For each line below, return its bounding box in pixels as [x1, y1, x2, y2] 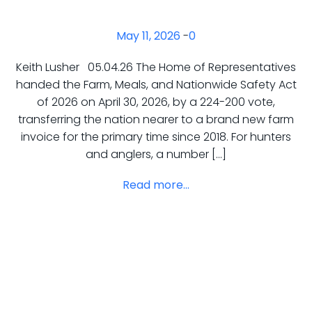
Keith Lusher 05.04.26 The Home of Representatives [16, 59, 296, 75]
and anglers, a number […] [86, 146, 226, 162]
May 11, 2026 [116, 28, 180, 44]
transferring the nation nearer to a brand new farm [18, 111, 294, 127]
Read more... [123, 177, 189, 193]
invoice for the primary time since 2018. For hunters [21, 129, 291, 145]
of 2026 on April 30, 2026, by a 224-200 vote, [37, 94, 275, 110]
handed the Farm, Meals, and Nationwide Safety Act [15, 77, 297, 93]
